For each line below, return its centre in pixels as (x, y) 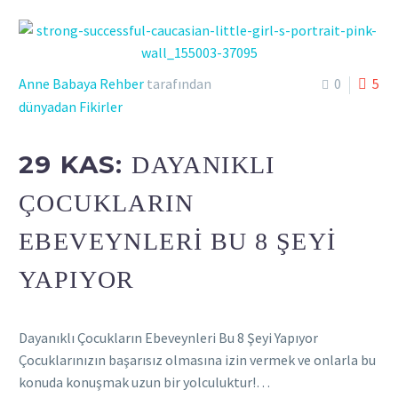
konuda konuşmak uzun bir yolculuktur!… (144, 382)
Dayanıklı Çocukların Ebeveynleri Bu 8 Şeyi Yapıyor (168, 337)
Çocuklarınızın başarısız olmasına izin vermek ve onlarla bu (197, 359)
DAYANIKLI (203, 165)
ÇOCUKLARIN (106, 203)
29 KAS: (76, 165)
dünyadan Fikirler (71, 106)
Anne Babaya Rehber (81, 83)
